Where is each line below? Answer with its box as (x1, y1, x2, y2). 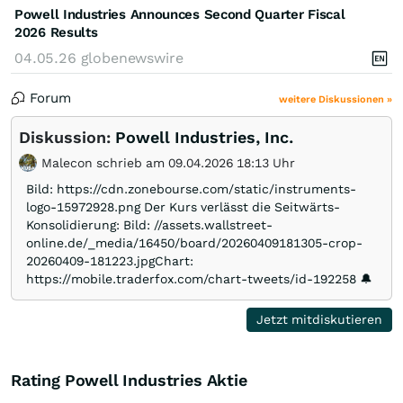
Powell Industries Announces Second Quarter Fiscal (14, 5, 345, 22)
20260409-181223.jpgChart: (26, 253, 193, 268)
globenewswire (80, 49, 184, 67)
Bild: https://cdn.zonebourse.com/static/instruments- (26, 181, 356, 196)
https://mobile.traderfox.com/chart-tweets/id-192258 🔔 (26, 271, 372, 286)
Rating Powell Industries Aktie (11, 370, 247, 390)
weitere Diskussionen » (279, 93, 392, 105)
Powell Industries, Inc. (115, 127, 293, 147)
